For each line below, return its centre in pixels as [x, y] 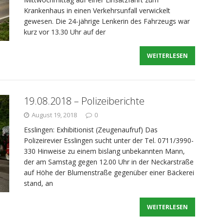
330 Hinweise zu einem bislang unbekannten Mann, [104, 151]
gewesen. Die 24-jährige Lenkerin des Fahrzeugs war [107, 21]
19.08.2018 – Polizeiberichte [84, 101]
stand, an [38, 183]
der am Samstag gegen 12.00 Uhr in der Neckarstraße [109, 162]
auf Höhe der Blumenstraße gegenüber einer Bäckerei [109, 173]
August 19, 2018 [54, 115]
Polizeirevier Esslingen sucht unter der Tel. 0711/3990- [109, 140]
